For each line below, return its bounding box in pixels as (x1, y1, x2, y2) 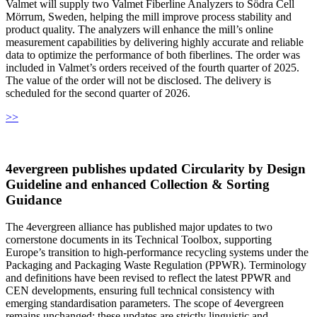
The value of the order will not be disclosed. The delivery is (6, 74, 271, 86)
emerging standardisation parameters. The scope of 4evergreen (6, 297, 284, 310)
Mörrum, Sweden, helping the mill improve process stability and (6, 10, 292, 23)
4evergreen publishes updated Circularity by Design (6, 161, 306, 176)
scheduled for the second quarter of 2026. (6, 86, 190, 99)
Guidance (6, 192, 62, 207)
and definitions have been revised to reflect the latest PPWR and (6, 272, 291, 284)
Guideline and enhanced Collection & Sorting (6, 176, 270, 192)
